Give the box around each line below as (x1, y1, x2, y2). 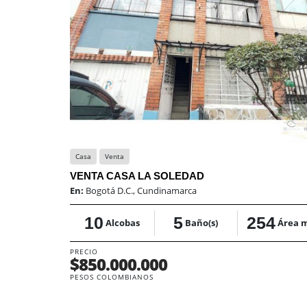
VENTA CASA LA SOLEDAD (70, 170, 204, 182)
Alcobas (105, 217, 140, 229)
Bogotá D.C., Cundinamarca (86, 184, 197, 197)
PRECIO (70, 247, 98, 256)
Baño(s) (185, 217, 219, 229)
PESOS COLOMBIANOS (70, 272, 153, 282)
